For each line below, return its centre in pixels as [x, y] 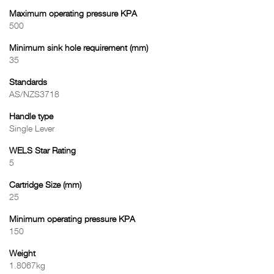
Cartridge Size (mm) [45, 185]
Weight [22, 254]
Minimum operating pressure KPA [72, 220]
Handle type [31, 117]
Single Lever [32, 129]
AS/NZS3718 [34, 95]
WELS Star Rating [43, 151]
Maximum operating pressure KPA [73, 14]
